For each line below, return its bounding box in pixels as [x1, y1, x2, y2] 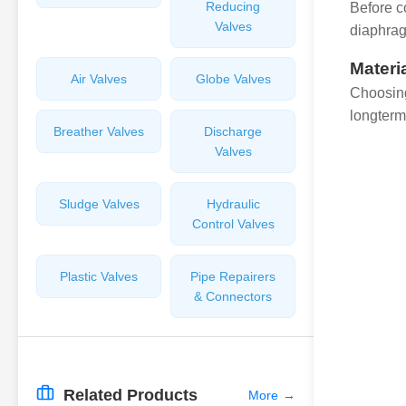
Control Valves [191, 217, 275, 231]
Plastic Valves [60, 269, 138, 284]
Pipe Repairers [190, 269, 275, 284]
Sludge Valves [58, 197, 140, 211]
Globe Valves [195, 72, 271, 86]
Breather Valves [53, 124, 144, 139]
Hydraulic [206, 197, 260, 211]
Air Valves [71, 72, 127, 86]
